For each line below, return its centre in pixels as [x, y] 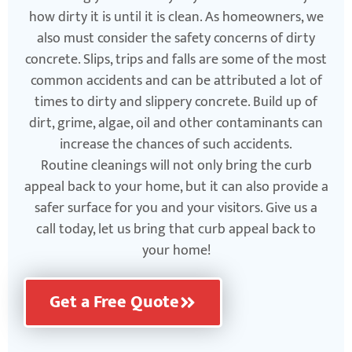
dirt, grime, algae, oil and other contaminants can [176, 123]
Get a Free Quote [114, 302]
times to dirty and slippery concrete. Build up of [176, 102]
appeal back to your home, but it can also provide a [176, 187]
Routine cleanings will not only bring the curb [176, 165]
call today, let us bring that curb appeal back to [176, 229]
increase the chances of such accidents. [176, 144]
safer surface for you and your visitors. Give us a [176, 208]
